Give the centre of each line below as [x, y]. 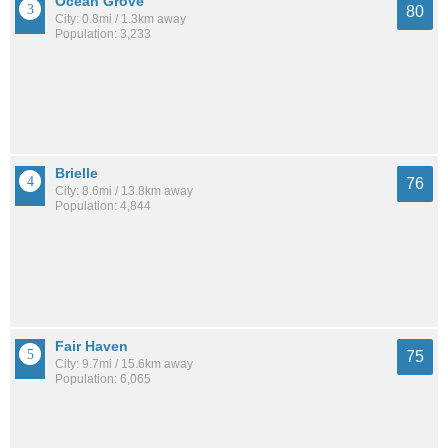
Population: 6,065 [103, 378]
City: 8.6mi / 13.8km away [124, 191]
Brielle [76, 173]
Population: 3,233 [103, 33]
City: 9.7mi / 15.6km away [124, 363]
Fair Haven [91, 345]
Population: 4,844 [103, 206]
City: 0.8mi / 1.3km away [120, 18]
